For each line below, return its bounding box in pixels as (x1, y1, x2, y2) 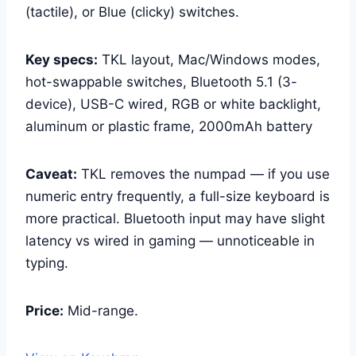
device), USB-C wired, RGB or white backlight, (25, 95, 321, 112)
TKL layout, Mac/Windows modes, (98, 51, 320, 68)
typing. (25, 254, 68, 271)
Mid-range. (64, 302, 138, 319)
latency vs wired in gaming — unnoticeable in (25, 232, 315, 249)
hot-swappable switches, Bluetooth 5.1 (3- (25, 73, 297, 90)
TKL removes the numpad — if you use (77, 165, 330, 182)
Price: (25, 302, 64, 319)
